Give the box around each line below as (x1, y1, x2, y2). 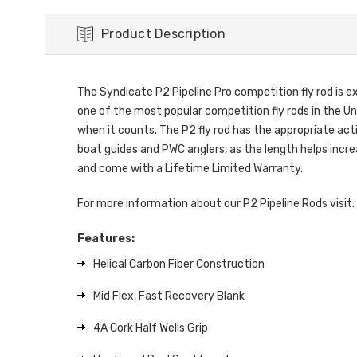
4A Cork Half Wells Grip (93, 320, 208, 335)
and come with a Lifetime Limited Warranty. (77, 161, 303, 175)
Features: (77, 231, 135, 245)
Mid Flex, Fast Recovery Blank (93, 288, 245, 303)
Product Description (101, 25, 226, 41)
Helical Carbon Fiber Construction (93, 257, 265, 271)
